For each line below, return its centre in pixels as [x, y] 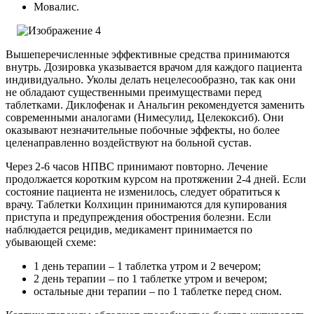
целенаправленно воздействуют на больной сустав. [129, 143]
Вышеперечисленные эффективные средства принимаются [148, 55]
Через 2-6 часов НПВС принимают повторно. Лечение [137, 167]
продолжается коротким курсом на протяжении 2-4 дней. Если [156, 179]
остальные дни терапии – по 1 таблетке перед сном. [158, 292]
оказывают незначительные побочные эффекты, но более [143, 130]
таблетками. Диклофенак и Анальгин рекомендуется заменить [155, 105]
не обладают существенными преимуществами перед [134, 93]
